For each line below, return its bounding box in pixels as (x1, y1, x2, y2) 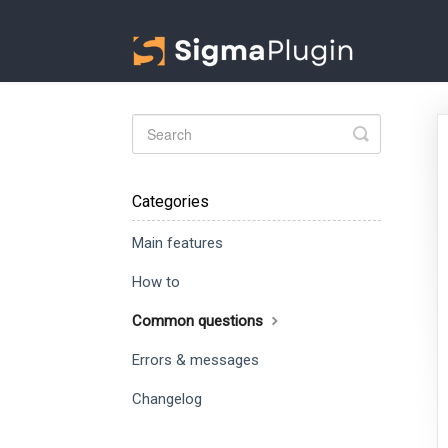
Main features (132, 234, 223, 252)
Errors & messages (132, 351, 259, 369)
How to (132, 273, 180, 291)
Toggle (360, 120, 414, 146)
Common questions (132, 312, 267, 330)
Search (360, 136, 418, 162)
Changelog (132, 390, 202, 408)
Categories (132, 192, 209, 211)
